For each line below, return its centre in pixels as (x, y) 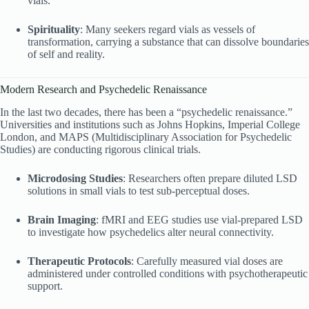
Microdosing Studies (75, 178)
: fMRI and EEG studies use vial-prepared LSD (199, 219)
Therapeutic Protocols (79, 261)
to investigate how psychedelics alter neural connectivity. (151, 232)
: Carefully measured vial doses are (207, 261)
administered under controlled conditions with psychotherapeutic (168, 273)
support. (45, 286)
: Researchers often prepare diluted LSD (210, 178)
